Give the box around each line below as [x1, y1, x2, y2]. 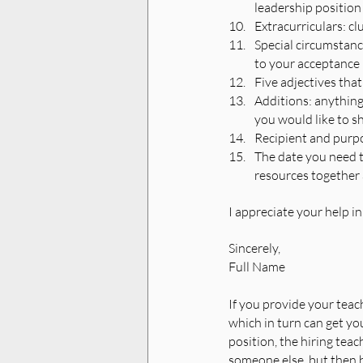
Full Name [228, 258, 288, 275]
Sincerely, [228, 240, 280, 257]
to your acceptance [254, 55, 360, 72]
